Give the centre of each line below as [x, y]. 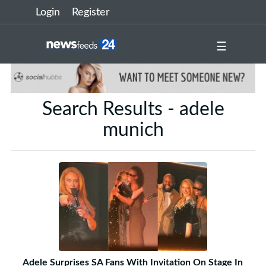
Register [91, 12]
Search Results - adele [133, 109]
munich [133, 130]
